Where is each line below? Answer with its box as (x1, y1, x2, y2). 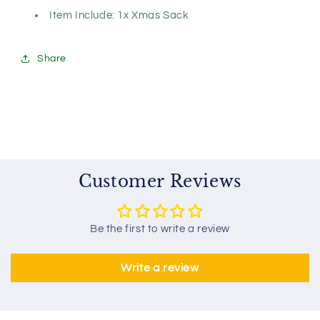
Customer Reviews (79, 171, 241, 191)
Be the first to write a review (90, 224, 230, 234)
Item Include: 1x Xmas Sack (49, 10, 189, 21)
